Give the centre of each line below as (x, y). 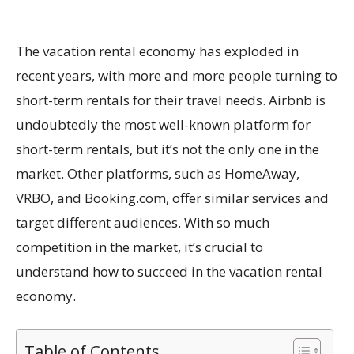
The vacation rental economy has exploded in (157, 51)
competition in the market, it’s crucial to (139, 247)
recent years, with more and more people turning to (177, 75)
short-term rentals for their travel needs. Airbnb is (171, 100)
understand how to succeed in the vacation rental (169, 271)
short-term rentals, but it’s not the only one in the (168, 149)
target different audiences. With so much (143, 222)
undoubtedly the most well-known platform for (163, 124)
